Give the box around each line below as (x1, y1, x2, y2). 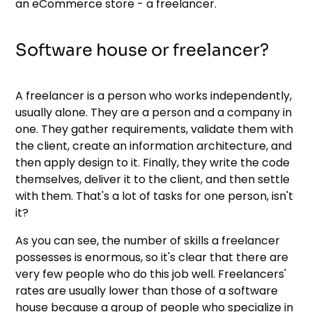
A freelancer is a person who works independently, (15, 87, 292, 104)
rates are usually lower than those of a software (15, 282, 279, 299)
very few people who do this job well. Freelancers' (15, 265, 287, 282)
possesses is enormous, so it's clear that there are (15, 249, 289, 265)
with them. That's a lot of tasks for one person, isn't (15, 187, 294, 204)
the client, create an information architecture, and (15, 137, 292, 154)
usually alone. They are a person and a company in (15, 104, 292, 120)
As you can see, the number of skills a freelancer (15, 232, 281, 249)
